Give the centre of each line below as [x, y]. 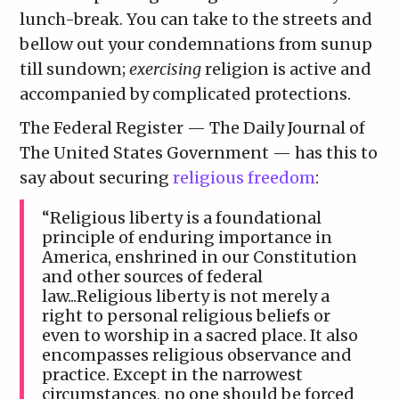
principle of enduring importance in [187, 238]
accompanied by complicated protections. [186, 94]
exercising [166, 69]
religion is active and [287, 69]
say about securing [97, 178]
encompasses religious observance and [197, 355]
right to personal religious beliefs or [187, 316]
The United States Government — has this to [199, 153]
